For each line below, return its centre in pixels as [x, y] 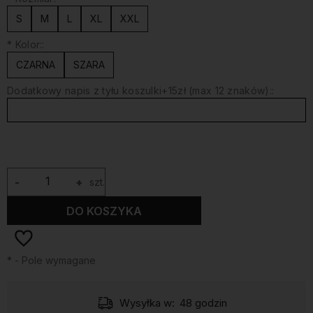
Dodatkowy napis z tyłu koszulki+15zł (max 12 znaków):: [141, 90]
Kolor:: [28, 44]
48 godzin [204, 303]
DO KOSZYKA [104, 211]
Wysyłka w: [147, 303]
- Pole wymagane [54, 260]
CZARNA [36, 65]
